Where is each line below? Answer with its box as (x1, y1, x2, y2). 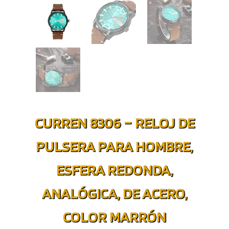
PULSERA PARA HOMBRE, (36, 138, 193, 155)
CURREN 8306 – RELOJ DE (34, 114, 195, 131)
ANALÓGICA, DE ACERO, (41, 185, 188, 202)
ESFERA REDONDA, (56, 161, 173, 178)
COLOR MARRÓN (63, 208, 166, 225)
